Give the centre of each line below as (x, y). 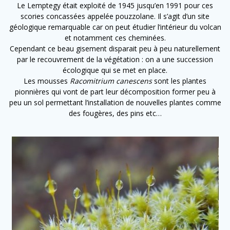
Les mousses (47, 81)
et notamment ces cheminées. (115, 38)
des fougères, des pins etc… (115, 113)
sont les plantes (180, 81)
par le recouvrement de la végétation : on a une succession (115, 60)
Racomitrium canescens (112, 81)
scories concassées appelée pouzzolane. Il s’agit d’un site (115, 16)
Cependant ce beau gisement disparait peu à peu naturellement (115, 49)
